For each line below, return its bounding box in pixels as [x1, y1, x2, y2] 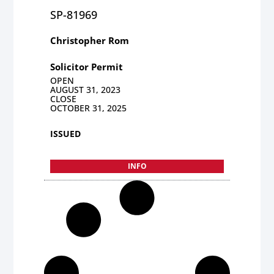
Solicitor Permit [50, 60, 124, 73]
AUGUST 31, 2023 [50, 83, 121, 95]
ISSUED [50, 127, 81, 139]
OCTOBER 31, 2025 [50, 102, 127, 114]
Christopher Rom [50, 34, 130, 46]
